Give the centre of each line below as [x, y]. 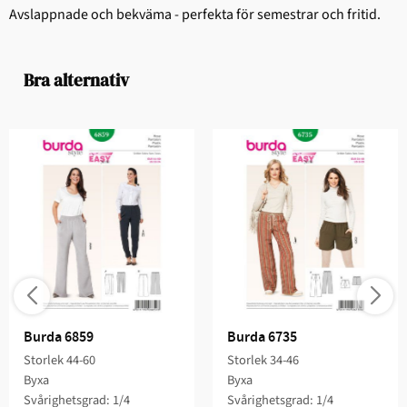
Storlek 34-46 [263, 361]
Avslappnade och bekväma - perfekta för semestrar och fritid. [195, 15]
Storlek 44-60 [60, 361]
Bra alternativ [76, 80]
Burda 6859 [59, 338]
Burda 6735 [262, 338]
